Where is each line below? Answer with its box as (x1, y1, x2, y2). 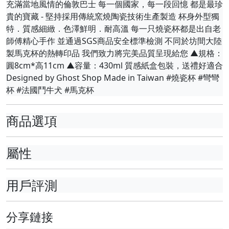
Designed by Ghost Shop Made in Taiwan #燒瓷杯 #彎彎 (6, 72, 219, 83)
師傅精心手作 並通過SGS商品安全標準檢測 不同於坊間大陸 (6, 35, 222, 47)
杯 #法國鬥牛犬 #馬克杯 (6, 84, 94, 96)
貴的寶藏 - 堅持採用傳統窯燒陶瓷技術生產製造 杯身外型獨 (6, 10, 219, 22)
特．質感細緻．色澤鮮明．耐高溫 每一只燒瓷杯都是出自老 (6, 22, 221, 34)
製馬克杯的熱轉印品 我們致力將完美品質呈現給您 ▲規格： (6, 47, 223, 59)
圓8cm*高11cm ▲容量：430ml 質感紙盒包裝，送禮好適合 (6, 59, 223, 71)
